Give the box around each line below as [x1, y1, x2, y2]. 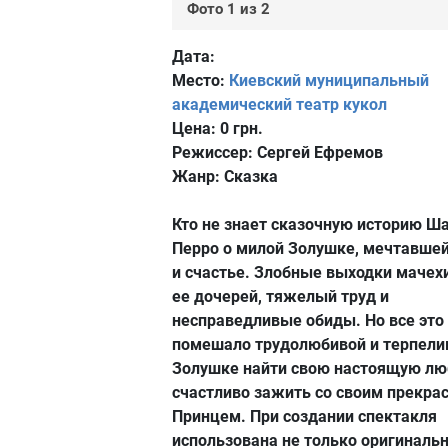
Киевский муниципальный [229, 71, 429, 90]
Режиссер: [172, 143, 253, 162]
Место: [172, 71, 225, 90]
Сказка [220, 167, 278, 186]
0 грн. [216, 119, 263, 138]
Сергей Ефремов [253, 143, 383, 162]
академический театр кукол [172, 95, 387, 114]
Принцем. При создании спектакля [172, 407, 437, 426]
